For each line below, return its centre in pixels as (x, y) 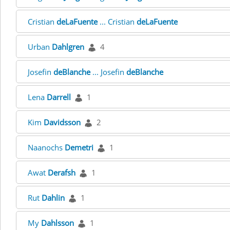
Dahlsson (57, 223)
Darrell (59, 97)
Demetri (79, 147)
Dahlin (53, 198)
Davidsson (62, 122)
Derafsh (62, 172)
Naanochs (46, 147)
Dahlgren (68, 47)
